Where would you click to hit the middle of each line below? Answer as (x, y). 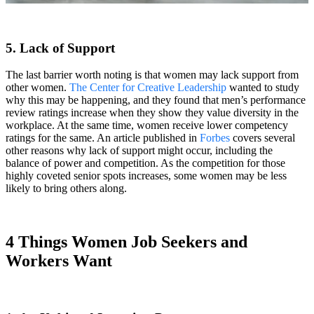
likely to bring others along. (68, 189)
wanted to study (263, 88)
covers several (262, 138)
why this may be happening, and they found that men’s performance (156, 100)
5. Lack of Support (60, 48)
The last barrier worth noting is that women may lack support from (152, 75)
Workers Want (59, 261)
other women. (37, 88)
